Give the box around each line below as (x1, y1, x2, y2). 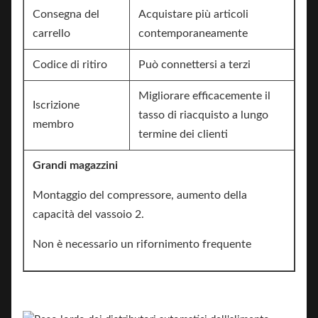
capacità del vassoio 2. (33, 209, 144, 220)
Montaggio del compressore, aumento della (33, 190, 247, 201)
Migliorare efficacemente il (138, 90, 270, 102)
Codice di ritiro (33, 59, 107, 70)
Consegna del (33, 9, 99, 20)
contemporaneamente (138, 28, 248, 39)
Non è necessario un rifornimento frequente (33, 238, 251, 250)
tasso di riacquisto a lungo (138, 109, 268, 121)
